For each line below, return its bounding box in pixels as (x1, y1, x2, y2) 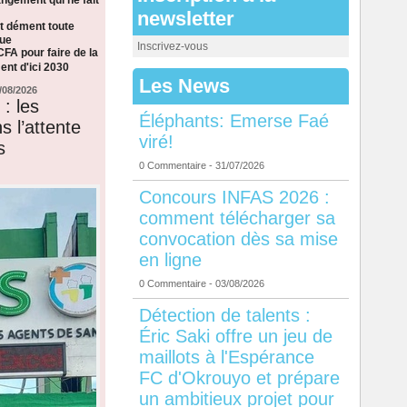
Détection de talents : (138, 305, 311, 326)
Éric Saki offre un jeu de (138, 326, 333, 347)
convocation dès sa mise (138, 229, 338, 250)
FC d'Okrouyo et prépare (138, 368, 340, 389)
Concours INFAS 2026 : (138, 187, 330, 208)
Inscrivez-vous (136, 40, 208, 54)
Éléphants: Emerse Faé (138, 111, 329, 132)
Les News (138, 74, 230, 98)
